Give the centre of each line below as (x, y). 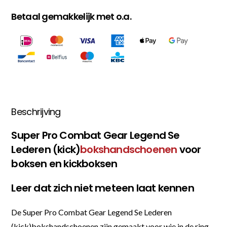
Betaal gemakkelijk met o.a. (71, 16)
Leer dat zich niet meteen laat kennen (103, 188)
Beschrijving (36, 111)
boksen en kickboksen (64, 163)
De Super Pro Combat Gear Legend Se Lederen (92, 212)
